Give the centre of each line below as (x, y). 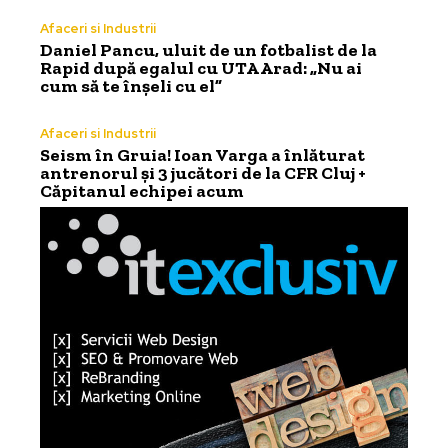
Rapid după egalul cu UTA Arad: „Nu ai (201, 68)
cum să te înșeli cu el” (131, 86)
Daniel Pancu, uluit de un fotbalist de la (208, 50)
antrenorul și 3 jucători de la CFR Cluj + (203, 173)
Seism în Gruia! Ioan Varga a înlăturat (202, 155)
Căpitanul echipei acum (142, 191)
